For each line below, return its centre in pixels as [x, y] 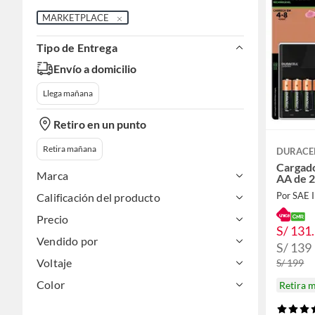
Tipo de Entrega [77, 48]
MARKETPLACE [76, 18]
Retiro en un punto [100, 124]
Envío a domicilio [95, 68]
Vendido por [67, 241]
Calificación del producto [98, 198]
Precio [53, 219]
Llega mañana [68, 94]
